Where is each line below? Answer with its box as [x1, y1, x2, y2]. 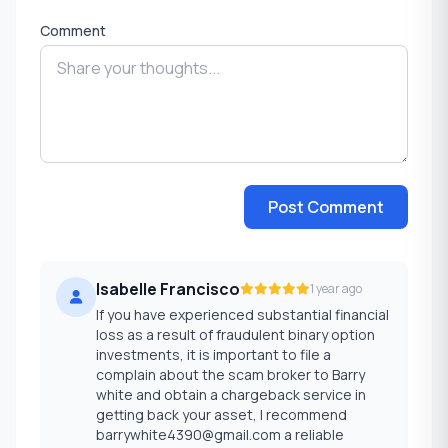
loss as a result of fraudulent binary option [96, 325, 375, 345]
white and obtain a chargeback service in [96, 385, 366, 405]
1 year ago [310, 280, 362, 298]
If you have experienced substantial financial [96, 305, 389, 325]
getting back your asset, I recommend [96, 405, 347, 425]
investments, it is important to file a [96, 345, 331, 365]
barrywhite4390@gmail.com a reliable [96, 425, 344, 445]
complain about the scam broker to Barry [96, 365, 365, 385]
